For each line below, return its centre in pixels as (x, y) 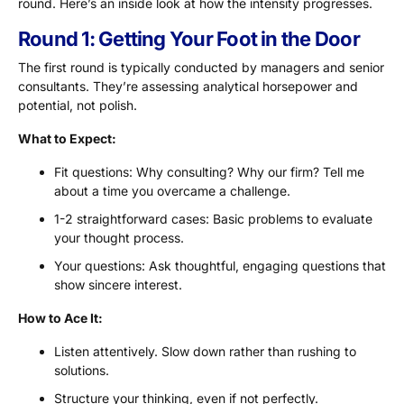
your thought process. (119, 238)
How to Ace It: (60, 318)
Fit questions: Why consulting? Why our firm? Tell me (209, 172)
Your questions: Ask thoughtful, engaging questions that (220, 266)
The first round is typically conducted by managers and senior (201, 68)
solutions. (82, 371)
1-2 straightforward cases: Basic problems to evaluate (213, 219)
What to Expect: (67, 139)
